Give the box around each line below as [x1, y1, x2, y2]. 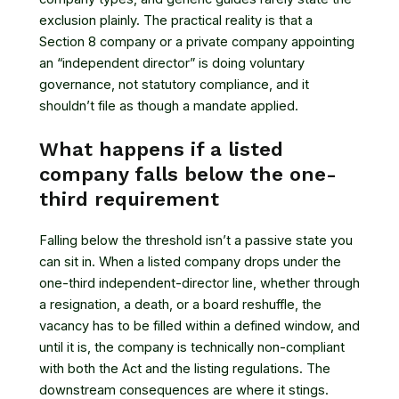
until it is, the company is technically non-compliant [39, 339, 345, 356]
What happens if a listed [39, 138, 283, 161]
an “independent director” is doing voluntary [39, 54, 305, 71]
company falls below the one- [39, 163, 337, 186]
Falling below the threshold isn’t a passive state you [39, 232, 353, 249]
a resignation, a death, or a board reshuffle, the [39, 297, 322, 313]
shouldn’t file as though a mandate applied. [39, 97, 298, 114]
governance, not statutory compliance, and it [39, 76, 309, 93]
